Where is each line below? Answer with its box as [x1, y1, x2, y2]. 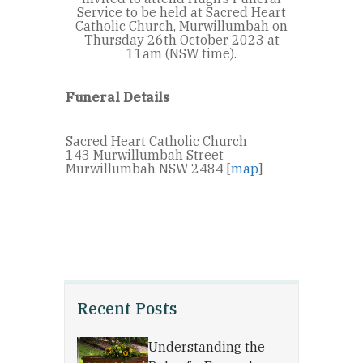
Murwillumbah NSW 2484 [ [66, 160, 231, 177]
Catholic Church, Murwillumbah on [75, 18, 288, 35]
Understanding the [148, 339, 265, 355]
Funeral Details [66, 89, 169, 106]
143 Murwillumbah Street [66, 147, 224, 164]
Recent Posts [77, 298, 177, 318]
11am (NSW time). [126, 45, 237, 62]
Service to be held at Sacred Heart [77, 4, 286, 21]
